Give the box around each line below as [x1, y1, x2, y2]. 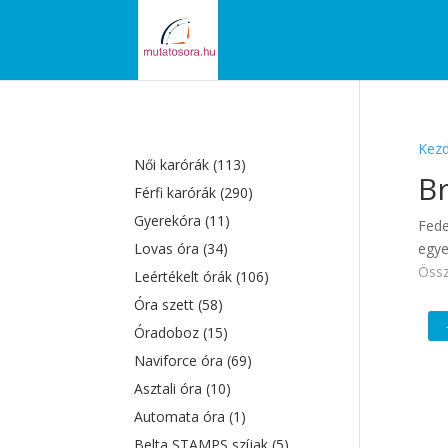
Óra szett [134, 295, 199, 314]
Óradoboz [134, 323, 204, 342]
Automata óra [134, 407, 230, 426]
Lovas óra [134, 239, 204, 258]
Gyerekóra [134, 211, 206, 230]
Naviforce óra [134, 351, 228, 370]
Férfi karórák [134, 183, 221, 202]
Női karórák [134, 155, 214, 174]
